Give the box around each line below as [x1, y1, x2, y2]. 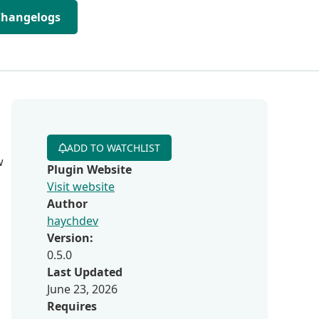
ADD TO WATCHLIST [67, 141, 160, 155]
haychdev [47, 213, 98, 229]
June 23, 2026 [47, 281, 117, 297]
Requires [47, 298, 97, 314]
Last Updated [47, 264, 122, 280]
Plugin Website [47, 162, 132, 177]
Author [47, 196, 88, 211]
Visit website [47, 179, 115, 194]
